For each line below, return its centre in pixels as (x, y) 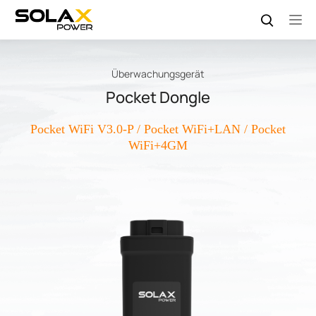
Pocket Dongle (158, 97)
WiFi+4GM (158, 145)
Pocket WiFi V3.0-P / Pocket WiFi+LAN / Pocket (158, 129)
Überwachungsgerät (158, 74)
